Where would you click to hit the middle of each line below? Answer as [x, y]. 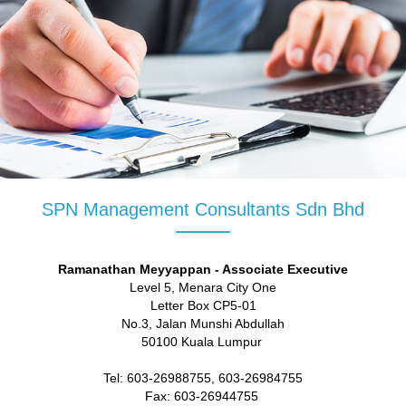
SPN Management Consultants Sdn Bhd [203, 209]
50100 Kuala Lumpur [203, 342]
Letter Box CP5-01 [203, 305]
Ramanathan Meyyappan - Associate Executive [203, 269]
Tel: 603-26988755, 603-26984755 [203, 378]
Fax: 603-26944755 [203, 396]
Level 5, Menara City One [203, 287]
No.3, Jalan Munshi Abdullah [203, 324]
